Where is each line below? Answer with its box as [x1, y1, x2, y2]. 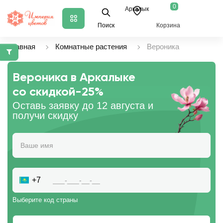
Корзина [156, 22, 180, 29]
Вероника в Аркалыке [12, 72, 135, 84]
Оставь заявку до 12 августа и [12, 100, 153, 111]
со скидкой [12, 86, 75, 98]
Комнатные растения [55, 42, 127, 51]
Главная [7, 42, 35, 51]
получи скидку [12, 110, 78, 121]
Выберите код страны [12, 196, 78, 204]
